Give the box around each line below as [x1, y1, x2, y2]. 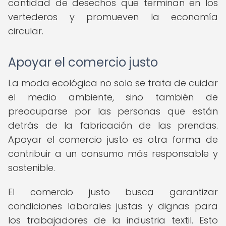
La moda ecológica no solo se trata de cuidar [8, 77, 218, 89]
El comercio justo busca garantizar [8, 186, 218, 198]
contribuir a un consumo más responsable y [8, 147, 218, 160]
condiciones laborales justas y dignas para [8, 200, 218, 212]
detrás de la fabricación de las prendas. [8, 119, 218, 132]
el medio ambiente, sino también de [8, 91, 218, 103]
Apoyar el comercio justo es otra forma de [8, 133, 218, 146]
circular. [8, 25, 43, 37]
